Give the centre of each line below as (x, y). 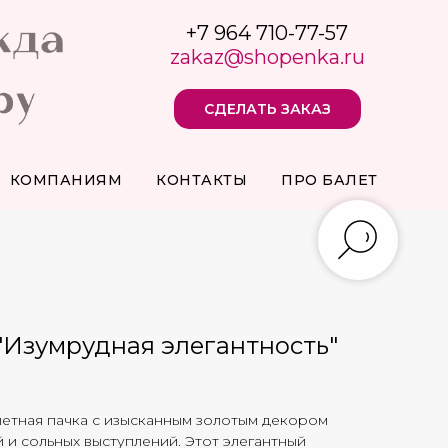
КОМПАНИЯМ (66, 180)
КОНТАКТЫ (202, 180)
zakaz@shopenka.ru (267, 57)
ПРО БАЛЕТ (329, 180)
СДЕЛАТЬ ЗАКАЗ (267, 108)
